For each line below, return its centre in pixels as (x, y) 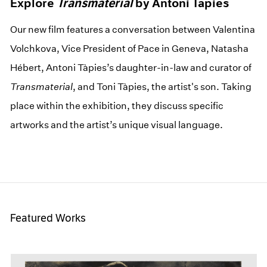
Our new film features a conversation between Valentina (133, 29)
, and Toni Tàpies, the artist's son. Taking (162, 86)
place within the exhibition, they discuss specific (117, 105)
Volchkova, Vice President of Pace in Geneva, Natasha (130, 48)
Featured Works (48, 218)
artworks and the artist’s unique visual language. (117, 125)
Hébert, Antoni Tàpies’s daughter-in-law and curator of (131, 67)
